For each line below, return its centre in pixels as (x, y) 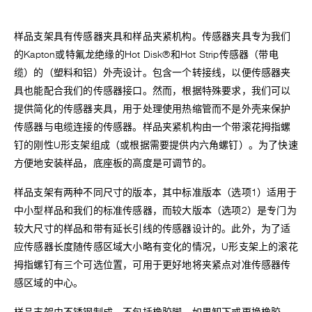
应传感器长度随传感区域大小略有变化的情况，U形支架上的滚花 (156, 247)
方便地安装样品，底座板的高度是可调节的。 (113, 164)
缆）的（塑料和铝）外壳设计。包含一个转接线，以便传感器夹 (153, 73)
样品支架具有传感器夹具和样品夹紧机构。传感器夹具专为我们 (153, 37)
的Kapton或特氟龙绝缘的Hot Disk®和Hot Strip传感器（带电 (146, 55)
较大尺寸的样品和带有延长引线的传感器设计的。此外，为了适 (153, 229)
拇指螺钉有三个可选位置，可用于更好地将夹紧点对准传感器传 (153, 265)
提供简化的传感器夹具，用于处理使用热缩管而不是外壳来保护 (153, 109)
